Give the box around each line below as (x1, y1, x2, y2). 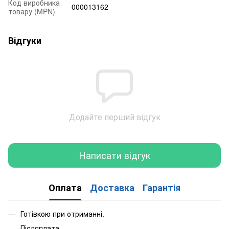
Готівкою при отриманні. (20, 208, 104, 219)
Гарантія (143, 181, 180, 195)
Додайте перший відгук (68, 110, 161, 123)
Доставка (90, 181, 134, 195)
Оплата (49, 181, 82, 195)
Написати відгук (79, 148, 150, 162)
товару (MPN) (8, 6, 55, 16)
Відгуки (8, 33, 41, 47)
